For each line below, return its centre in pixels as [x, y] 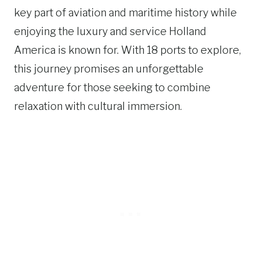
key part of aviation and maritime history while [125, 13]
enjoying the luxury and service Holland [110, 31]
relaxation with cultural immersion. [98, 106]
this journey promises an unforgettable [109, 69]
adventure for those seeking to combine [112, 87]
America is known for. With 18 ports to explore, [127, 50]
